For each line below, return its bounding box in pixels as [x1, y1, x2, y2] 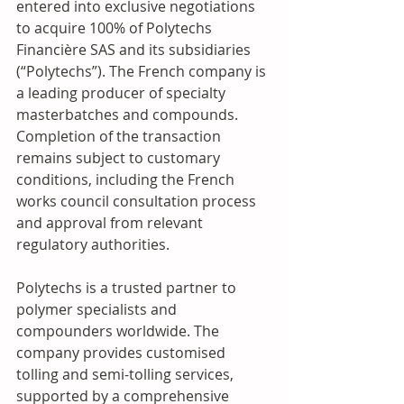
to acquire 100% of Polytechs [16, 18, 216, 38]
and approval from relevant [16, 213, 207, 233]
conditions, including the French [16, 170, 238, 189]
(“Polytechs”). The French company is [16, 61, 270, 81]
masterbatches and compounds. [16, 105, 242, 124]
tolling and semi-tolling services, [16, 364, 237, 384]
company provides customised [16, 343, 229, 363]
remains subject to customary [16, 148, 224, 168]
